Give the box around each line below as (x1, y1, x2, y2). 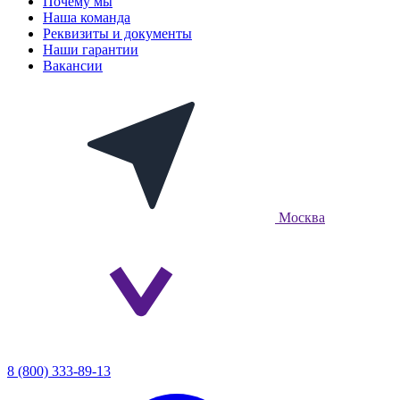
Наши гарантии (43, 42, 138, 58)
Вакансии (43, 58, 103, 74)
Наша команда (43, 10, 130, 26)
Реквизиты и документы (43, 26, 192, 42)
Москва (279, 210, 325, 226)
